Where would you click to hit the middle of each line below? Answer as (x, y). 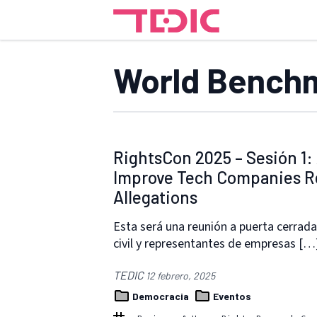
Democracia (161, 296)
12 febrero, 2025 (180, 275)
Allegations (155, 197)
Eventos (231, 296)
